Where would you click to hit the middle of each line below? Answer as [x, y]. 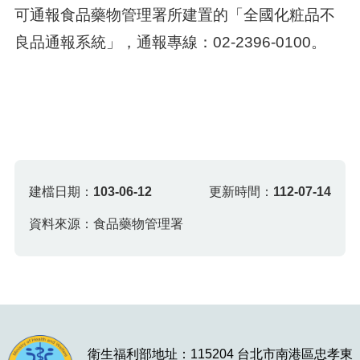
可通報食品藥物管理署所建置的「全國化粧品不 [174, 15]
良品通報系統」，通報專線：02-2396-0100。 [170, 42]
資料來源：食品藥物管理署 [106, 224]
